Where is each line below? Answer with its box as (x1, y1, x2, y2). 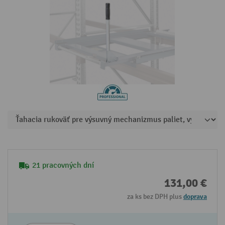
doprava (183, 192, 207, 201)
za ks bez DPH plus (127, 192, 183, 201)
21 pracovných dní (32, 161, 94, 170)
